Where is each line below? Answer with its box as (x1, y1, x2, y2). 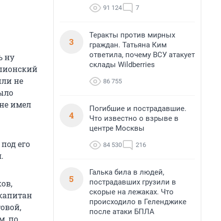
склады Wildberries (89, 60, 155, 69)
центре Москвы (89, 124, 145, 133)
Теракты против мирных (89, 31, 175, 39)
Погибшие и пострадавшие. (89, 104, 186, 113)
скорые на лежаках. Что (89, 187, 174, 196)
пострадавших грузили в (89, 178, 176, 186)
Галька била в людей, (89, 168, 164, 177)
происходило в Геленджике (89, 197, 186, 206)
